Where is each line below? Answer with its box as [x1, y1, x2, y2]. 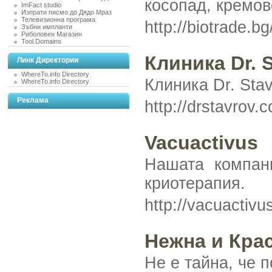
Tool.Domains [21, 38, 61, 45]
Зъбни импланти [21, 23, 72, 30]
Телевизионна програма [21, 16, 95, 23]
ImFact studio [21, 1, 61, 8]
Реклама [17, 96, 49, 104]
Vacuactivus [144, 132, 258, 154]
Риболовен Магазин [21, 30, 82, 38]
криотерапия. [144, 174, 245, 192]
